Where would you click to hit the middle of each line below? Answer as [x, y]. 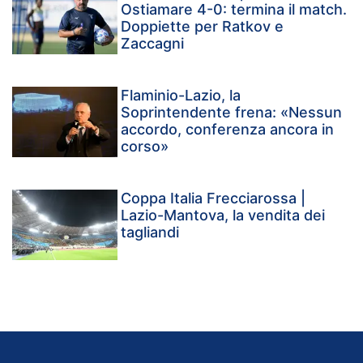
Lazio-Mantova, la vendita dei [223, 216]
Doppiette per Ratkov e [203, 27]
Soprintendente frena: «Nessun [232, 113]
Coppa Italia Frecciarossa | [214, 199]
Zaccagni [153, 44]
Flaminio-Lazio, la [181, 96]
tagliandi [150, 233]
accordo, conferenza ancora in [228, 130]
